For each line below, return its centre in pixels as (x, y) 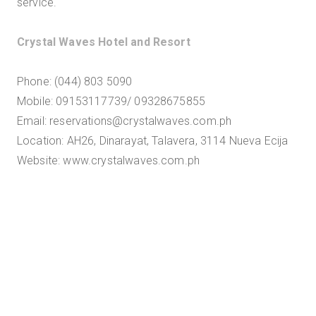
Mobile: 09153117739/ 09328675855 (111, 101)
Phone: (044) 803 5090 (75, 81)
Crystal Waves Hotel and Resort (104, 42)
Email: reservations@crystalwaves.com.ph (124, 121)
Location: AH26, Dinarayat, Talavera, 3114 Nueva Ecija (153, 141)
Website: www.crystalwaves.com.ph (109, 160)
